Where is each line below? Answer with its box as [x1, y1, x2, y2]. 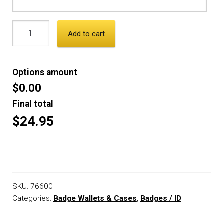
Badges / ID [140, 194, 181, 203]
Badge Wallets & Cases [53, 194, 137, 203]
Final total [12, 98, 53, 109]
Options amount [12, 67, 77, 77]
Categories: [12, 194, 53, 203]
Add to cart [67, 29, 105, 39]
